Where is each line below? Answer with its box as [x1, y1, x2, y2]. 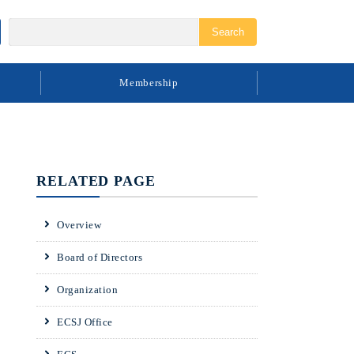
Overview [57, 219, 101, 231]
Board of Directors [57, 251, 142, 263]
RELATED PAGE [36, 173, 156, 189]
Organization [57, 284, 118, 296]
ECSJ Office [57, 316, 113, 328]
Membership [119, 77, 179, 88]
